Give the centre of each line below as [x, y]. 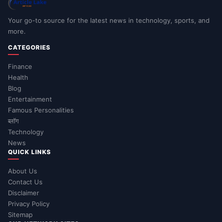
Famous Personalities [41, 110]
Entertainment [30, 99]
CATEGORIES [29, 47]
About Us [23, 171]
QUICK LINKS [29, 152]
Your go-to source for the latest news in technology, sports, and [109, 20]
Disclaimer [24, 193]
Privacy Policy [29, 203]
